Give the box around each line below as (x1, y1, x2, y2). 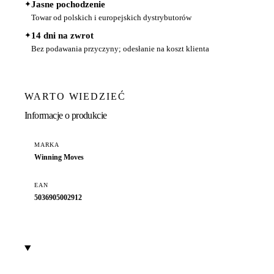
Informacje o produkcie (24, 109, 107, 120)
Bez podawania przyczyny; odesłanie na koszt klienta (31, 44, 209, 54)
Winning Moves (34, 152, 84, 161)
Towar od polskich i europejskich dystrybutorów (31, 13, 191, 23)
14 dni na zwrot (31, 31, 94, 41)
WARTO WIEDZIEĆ (24, 91, 126, 102)
